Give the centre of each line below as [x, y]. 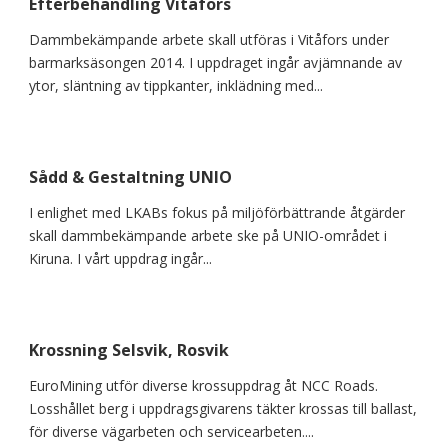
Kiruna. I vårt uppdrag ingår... [120, 258]
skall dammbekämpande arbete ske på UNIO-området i [208, 235]
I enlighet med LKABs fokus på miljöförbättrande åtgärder [217, 212]
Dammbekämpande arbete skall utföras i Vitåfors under [209, 39]
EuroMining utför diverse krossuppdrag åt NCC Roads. [203, 385]
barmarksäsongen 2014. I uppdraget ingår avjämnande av [215, 62]
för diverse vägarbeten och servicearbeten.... [171, 431]
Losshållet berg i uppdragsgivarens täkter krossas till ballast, [223, 408]
